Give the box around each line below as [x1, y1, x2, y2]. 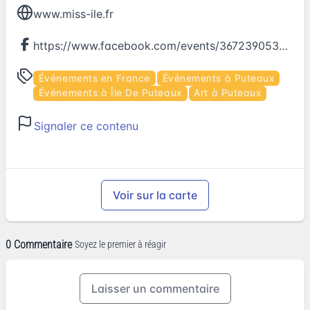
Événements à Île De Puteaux [38, 87, 182, 99]
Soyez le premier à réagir [75, 239, 166, 250]
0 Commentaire [6, 237, 72, 251]
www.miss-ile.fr [33, 6, 113, 21]
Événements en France [38, 72, 150, 84]
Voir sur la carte [113, 188, 197, 202]
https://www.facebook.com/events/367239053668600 [279, 38, 288, 53]
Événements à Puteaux [162, 72, 275, 84]
